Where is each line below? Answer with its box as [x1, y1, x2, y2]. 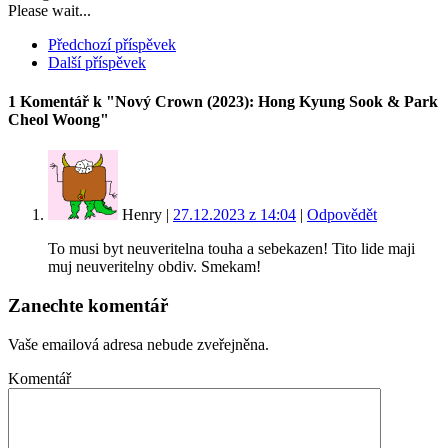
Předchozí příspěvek [48, 35, 176, 53]
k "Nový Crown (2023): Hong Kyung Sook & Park [93, 93, 438, 111]
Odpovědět [307, 206, 377, 224]
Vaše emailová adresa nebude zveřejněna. [8, 335, 269, 353]
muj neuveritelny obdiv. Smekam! [48, 258, 261, 276]
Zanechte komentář [8, 295, 168, 317]
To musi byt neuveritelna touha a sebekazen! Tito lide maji [48, 240, 415, 258]
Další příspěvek [48, 53, 146, 71]
